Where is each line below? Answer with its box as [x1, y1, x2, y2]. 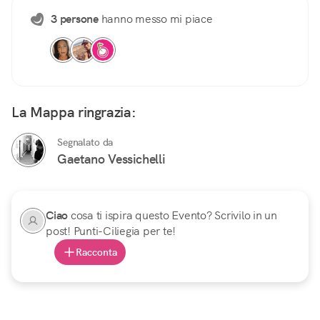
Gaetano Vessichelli [57, 151, 166, 168]
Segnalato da [57, 136, 114, 149]
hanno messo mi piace [98, 11, 213, 27]
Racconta [76, 246, 117, 259]
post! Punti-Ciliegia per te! [46, 224, 176, 239]
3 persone [51, 11, 99, 27]
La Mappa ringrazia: [11, 103, 136, 122]
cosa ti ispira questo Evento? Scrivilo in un [70, 208, 277, 224]
